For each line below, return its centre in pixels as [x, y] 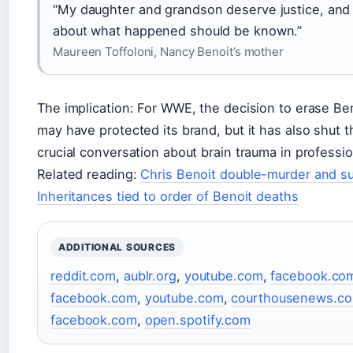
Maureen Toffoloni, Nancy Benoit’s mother [168, 52]
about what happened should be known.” [178, 31]
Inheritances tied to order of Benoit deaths [168, 197]
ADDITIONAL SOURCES [117, 247]
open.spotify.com [198, 320]
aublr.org [150, 276]
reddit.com [84, 276]
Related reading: [89, 175]
